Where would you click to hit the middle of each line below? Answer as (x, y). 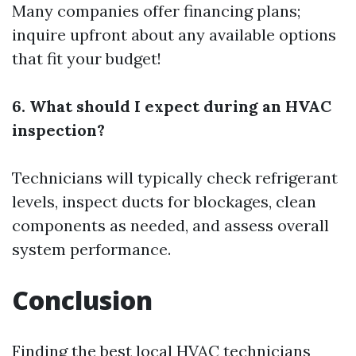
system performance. (91, 249)
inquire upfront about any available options (174, 34)
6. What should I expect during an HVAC (172, 106)
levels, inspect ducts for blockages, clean (164, 201)
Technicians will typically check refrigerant (175, 177)
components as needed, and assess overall (170, 225)
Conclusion (82, 300)
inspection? (58, 130)
